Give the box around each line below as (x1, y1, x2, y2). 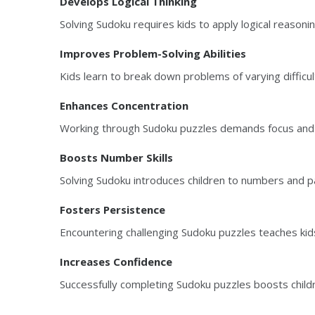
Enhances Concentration (60, 98, 188, 112)
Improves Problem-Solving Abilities (60, 46, 246, 60)
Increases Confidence (60, 254, 172, 269)
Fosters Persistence (60, 202, 165, 217)
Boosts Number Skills (60, 150, 173, 165)
